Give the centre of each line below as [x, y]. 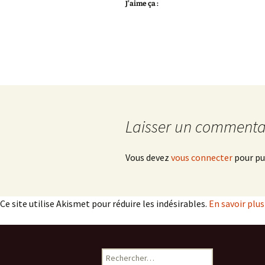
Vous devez [148, 157]
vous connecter [202, 157]
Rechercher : [124, 254]
